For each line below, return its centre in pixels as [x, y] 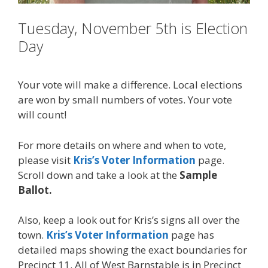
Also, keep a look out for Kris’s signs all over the [129, 220]
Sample [198, 175]
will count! [42, 115]
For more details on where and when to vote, [122, 145]
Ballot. [35, 190]
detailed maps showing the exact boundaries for [133, 250]
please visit [45, 160]
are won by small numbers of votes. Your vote [125, 100]
